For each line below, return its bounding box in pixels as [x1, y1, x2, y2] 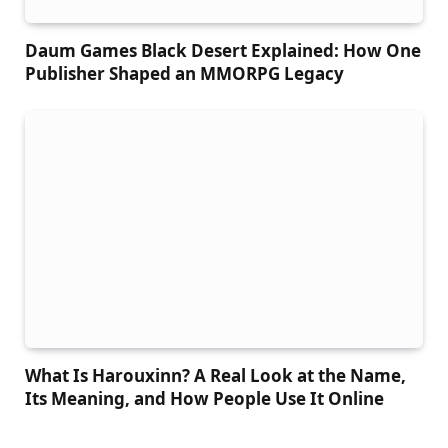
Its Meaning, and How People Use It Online [25, 387, 384, 411]
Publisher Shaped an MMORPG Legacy [25, 62, 344, 86]
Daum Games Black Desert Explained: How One [25, 39, 421, 63]
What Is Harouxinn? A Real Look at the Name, [25, 364, 406, 388]
